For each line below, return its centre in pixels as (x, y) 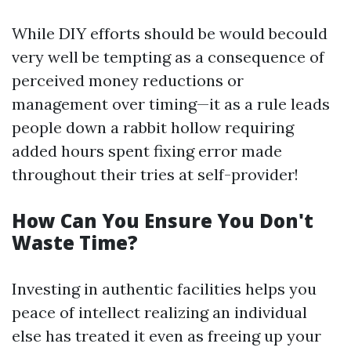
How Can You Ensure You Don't (163, 221)
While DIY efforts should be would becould (170, 33)
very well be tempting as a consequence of (168, 57)
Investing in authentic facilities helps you (164, 289)
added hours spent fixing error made (147, 151)
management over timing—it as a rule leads (171, 104)
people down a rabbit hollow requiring (153, 127)
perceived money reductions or (128, 80)
